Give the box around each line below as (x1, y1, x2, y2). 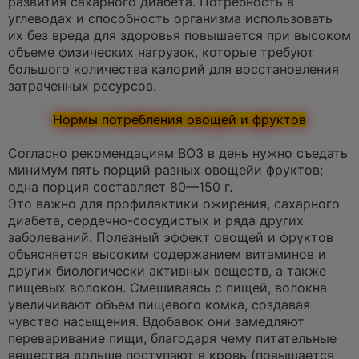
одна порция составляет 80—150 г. (8, 179, 232, 196)
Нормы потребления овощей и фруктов (53, 112, 306, 128)
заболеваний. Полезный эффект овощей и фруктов (8, 230, 333, 246)
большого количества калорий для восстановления (8, 62, 339, 78)
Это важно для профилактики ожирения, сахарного (8, 196, 340, 212)
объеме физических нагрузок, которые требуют (8, 45, 314, 61)
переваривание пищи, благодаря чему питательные (8, 331, 337, 347)
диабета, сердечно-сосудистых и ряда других (8, 213, 304, 229)
